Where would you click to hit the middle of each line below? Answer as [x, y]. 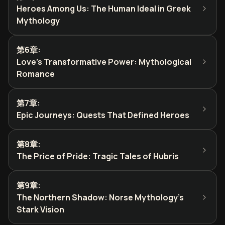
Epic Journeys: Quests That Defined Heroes [103, 115]
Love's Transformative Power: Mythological [104, 62]
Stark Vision [40, 209]
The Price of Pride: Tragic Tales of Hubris [98, 156]
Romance [36, 74]
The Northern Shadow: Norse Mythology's [100, 197]
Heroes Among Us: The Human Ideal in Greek [104, 9]
